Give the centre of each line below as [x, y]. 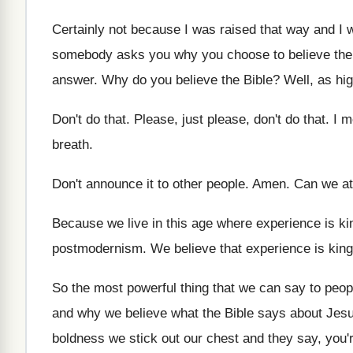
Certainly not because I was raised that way [181, 30]
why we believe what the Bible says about [200, 313]
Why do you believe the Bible [187, 80]
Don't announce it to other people [149, 184]
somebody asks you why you [137, 55]
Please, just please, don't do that [230, 119]
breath [71, 145]
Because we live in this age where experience [186, 223]
